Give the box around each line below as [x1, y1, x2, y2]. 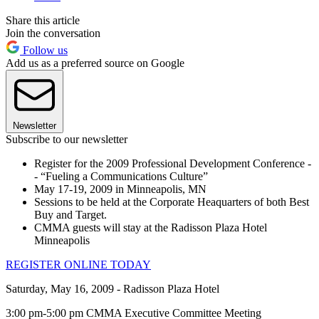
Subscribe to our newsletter [6, 132, 127, 145]
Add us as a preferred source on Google [6, 56, 184, 69]
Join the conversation [6, 26, 100, 39]
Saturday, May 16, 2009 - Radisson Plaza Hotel [6, 282, 219, 295]
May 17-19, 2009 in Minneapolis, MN [34, 182, 206, 195]
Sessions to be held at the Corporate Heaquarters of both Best [34, 195, 309, 208]
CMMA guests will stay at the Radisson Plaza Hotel [34, 221, 267, 234]
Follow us [20, 43, 68, 56]
